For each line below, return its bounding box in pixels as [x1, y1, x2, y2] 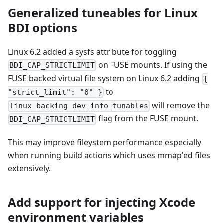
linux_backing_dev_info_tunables [9, 101, 149, 111]
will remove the [150, 100, 210, 111]
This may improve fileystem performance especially [8, 136, 201, 148]
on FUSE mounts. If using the [96, 59, 208, 70]
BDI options [8, 19, 77, 36]
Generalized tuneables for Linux [8, 4, 198, 21]
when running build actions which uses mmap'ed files [8, 149, 210, 161]
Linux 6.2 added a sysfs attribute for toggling [8, 46, 177, 57]
